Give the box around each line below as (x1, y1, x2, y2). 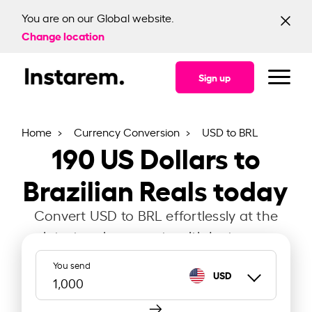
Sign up (198, 70, 231, 84)
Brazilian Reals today (23, 169, 289, 208)
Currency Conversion (74, 124, 183, 139)
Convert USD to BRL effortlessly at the (33, 205, 279, 224)
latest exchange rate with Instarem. (42, 226, 270, 245)
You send (53, 258, 91, 271)
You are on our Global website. (22, 10, 175, 25)
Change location (22, 27, 105, 43)
